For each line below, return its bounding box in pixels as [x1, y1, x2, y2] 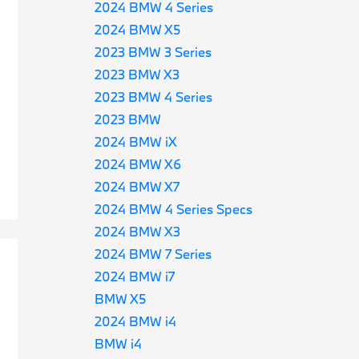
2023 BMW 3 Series [95, 43, 212, 60]
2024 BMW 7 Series [95, 245, 212, 262]
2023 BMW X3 [95, 66, 180, 83]
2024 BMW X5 [95, 21, 181, 38]
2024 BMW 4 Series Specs [95, 200, 253, 217]
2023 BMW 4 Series [95, 88, 213, 105]
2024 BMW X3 [95, 223, 181, 240]
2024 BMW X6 [95, 155, 182, 172]
